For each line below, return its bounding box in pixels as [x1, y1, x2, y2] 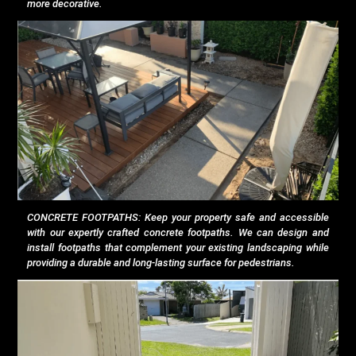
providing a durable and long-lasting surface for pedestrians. [27, 257, 296, 269]
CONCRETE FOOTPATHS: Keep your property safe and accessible [27, 211, 329, 224]
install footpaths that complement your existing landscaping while [27, 242, 329, 254]
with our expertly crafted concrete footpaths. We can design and [27, 226, 329, 239]
